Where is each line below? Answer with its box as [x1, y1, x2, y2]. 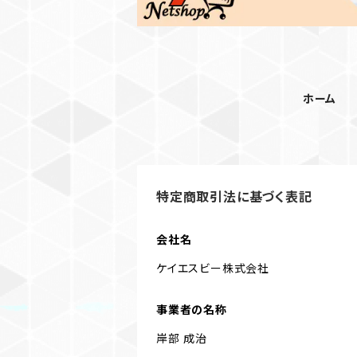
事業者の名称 [156, 302, 227, 316]
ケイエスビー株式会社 [156, 261, 269, 275]
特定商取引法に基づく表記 [156, 188, 312, 205]
